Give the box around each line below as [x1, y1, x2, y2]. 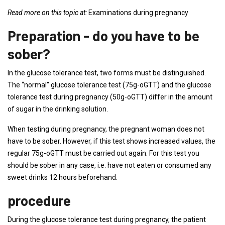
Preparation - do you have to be [8, 27, 199, 44]
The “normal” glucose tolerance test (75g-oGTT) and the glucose [8, 81, 211, 89]
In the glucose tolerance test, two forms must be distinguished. [8, 69, 206, 77]
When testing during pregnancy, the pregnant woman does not [8, 125, 204, 133]
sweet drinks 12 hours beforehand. [8, 173, 118, 181]
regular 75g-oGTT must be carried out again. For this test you [8, 149, 199, 157]
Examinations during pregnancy [88, 9, 188, 17]
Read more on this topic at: [8, 9, 88, 17]
